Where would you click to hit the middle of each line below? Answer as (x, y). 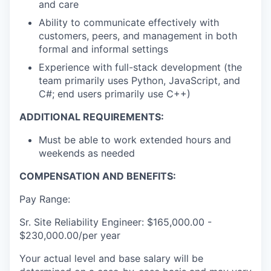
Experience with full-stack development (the (140, 67)
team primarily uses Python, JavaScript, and (139, 81)
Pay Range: (45, 199)
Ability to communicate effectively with (129, 23)
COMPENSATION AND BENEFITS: (98, 176)
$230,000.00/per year (70, 236)
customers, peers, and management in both (138, 36)
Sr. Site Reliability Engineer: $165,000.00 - (116, 222)
